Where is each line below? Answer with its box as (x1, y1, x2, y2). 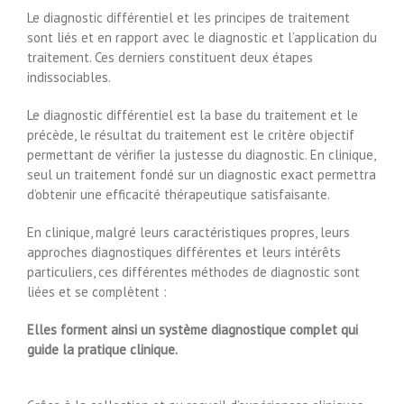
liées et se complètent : (27, 282, 167, 300)
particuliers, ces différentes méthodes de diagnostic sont (27, 262, 360, 280)
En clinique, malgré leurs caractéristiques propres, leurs (27, 223, 350, 241)
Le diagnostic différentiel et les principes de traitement (27, 8, 350, 26)
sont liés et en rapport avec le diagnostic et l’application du (27, 28, 377, 46)
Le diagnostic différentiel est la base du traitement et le (27, 106, 358, 124)
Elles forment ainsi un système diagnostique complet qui (27, 320, 358, 338)
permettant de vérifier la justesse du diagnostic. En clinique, (27, 145, 375, 163)
